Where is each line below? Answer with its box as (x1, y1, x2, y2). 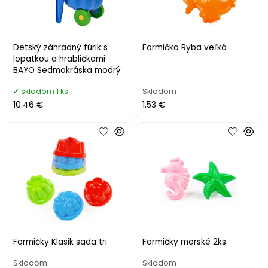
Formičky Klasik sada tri (13, 236, 108, 248)
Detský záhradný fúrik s (13, 41, 108, 53)
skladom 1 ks (21, 86, 69, 96)
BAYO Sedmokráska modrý (13, 64, 121, 76)
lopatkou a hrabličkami (13, 53, 106, 65)
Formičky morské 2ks (142, 236, 227, 248)
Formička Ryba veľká (142, 41, 227, 53)
